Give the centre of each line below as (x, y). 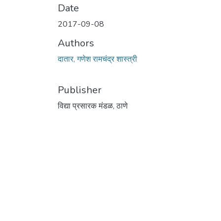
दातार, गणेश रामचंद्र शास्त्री (97, 59)
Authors (76, 43)
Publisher (80, 90)
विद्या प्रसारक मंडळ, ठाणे (93, 106)
